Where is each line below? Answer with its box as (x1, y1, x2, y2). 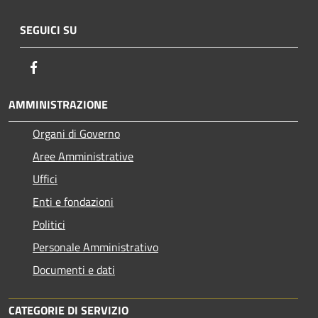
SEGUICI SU (20, 21, 77, 38)
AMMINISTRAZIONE (9, 95, 108, 113)
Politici (33, 215, 65, 233)
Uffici (33, 170, 57, 187)
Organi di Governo (33, 124, 120, 142)
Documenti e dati (33, 261, 115, 278)
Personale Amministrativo (33, 238, 158, 256)
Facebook (42, 57, 86, 75)
